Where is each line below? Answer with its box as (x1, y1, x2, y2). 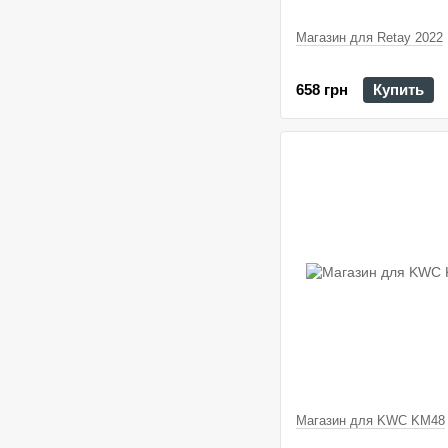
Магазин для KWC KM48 (296, 412, 445, 428)
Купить (373, 80, 424, 98)
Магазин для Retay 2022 (296, 30, 443, 46)
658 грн (296, 80, 348, 98)
